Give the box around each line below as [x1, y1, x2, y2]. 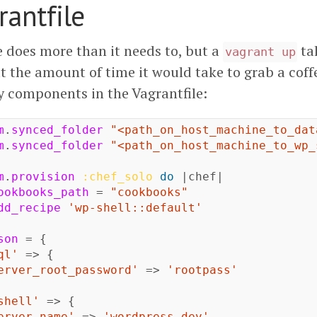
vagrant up [224, 45, 296, 59]
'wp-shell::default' [68, 201, 202, 215]
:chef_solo [82, 170, 153, 184]
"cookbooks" [110, 185, 188, 200]
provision [11, 170, 75, 184]
